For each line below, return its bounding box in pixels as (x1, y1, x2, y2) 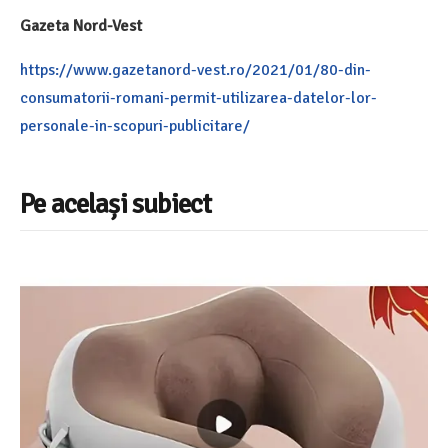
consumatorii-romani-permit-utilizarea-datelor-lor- (20, 88, 377, 109)
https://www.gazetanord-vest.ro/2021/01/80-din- (20, 60, 371, 81)
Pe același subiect (20, 187, 212, 222)
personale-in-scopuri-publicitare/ (20, 116, 250, 137)
